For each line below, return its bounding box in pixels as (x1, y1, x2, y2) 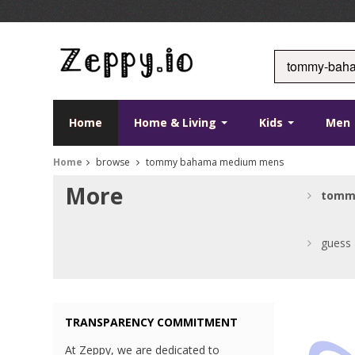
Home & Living (134, 115, 220, 131)
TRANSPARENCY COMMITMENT (65, 315, 239, 330)
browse (94, 155, 133, 170)
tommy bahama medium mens (143, 155, 284, 170)
